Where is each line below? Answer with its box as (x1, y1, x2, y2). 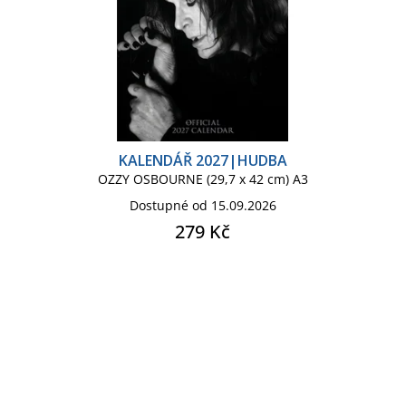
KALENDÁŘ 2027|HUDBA (118, 150, 287, 170)
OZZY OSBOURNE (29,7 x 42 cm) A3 (97, 169, 308, 188)
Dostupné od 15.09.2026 (129, 196, 276, 214)
